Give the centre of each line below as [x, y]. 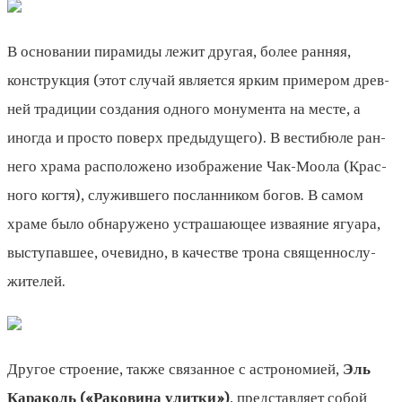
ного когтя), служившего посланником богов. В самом [185, 194]
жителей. [36, 280]
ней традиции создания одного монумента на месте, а [184, 108]
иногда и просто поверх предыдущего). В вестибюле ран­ [197, 137]
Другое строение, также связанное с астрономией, [175, 368]
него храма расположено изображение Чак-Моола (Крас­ [197, 166]
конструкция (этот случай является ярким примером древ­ [198, 79]
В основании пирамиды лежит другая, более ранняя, [179, 51]
